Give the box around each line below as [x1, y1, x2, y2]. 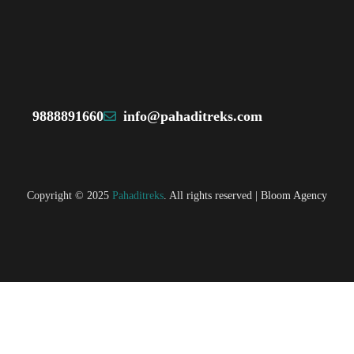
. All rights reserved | [164, 189, 261, 201]
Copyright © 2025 [27, 189, 109, 201]
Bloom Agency [261, 189, 327, 201]
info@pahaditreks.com [122, 108, 262, 125]
